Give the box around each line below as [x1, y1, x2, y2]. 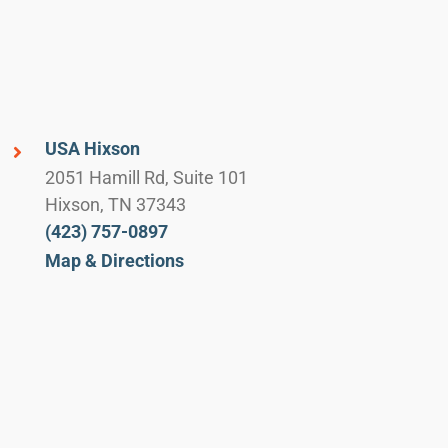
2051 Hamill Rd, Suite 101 [45, 166, 249, 188]
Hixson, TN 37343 [45, 193, 187, 215]
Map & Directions [45, 249, 185, 271]
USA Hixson [45, 137, 141, 159]
